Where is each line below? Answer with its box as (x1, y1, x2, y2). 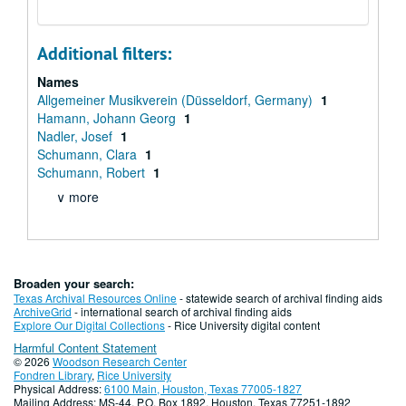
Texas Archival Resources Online (14, 290, 177, 305)
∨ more (56, 188, 99, 206)
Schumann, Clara (37, 145, 140, 163)
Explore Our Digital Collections (14, 317, 165, 333)
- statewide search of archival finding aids (177, 290, 382, 305)
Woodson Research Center (53, 353, 187, 369)
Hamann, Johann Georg (37, 109, 179, 127)
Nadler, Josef (37, 127, 116, 145)
